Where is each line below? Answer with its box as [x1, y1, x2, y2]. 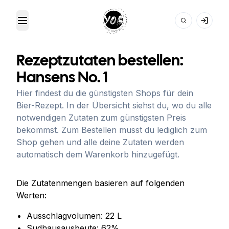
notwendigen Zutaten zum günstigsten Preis [16, 112, 186, 123]
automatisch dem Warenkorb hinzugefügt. [16, 149, 179, 159]
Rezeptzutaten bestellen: [16, 54, 184, 68]
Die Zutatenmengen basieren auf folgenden [16, 178, 185, 188]
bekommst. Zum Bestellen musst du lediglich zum [16, 125, 207, 135]
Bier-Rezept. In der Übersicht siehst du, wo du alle [16, 100, 212, 110]
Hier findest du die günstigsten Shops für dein [16, 88, 193, 98]
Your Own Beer [102, 20, 163, 31]
